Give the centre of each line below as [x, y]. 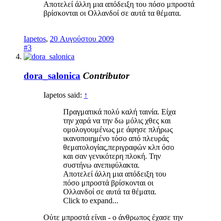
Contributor [106, 75]
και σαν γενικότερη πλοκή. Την [112, 156]
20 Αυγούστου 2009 [82, 39]
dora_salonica [52, 75]
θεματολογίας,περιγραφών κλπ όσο [119, 147]
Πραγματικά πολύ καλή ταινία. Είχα [119, 111]
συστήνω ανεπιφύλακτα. [101, 165]
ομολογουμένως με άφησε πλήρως [118, 129]
